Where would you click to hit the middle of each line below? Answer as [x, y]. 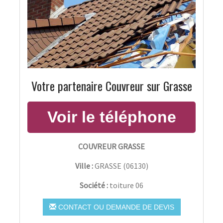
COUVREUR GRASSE [111, 146]
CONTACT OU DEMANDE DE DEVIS [115, 207]
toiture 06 [126, 185]
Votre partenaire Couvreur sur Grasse [111, 85]
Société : [95, 185]
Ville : [84, 166]
